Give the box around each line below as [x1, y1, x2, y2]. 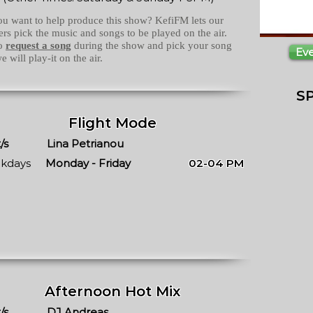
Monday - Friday [45, 156, 131, 170]
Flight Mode [68, 115, 156, 131]
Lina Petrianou [47, 137, 124, 150]
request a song [6, 40, 71, 51]
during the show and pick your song [71, 40, 232, 51]
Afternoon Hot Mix [45, 283, 180, 300]
